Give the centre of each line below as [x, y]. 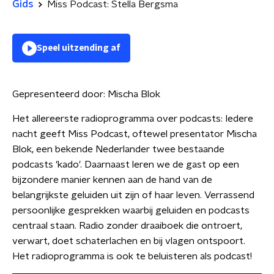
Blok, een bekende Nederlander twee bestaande [118, 149]
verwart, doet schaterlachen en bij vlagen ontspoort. [129, 241]
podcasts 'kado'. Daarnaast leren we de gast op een [126, 165]
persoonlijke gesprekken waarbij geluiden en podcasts [131, 210]
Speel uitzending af [79, 48]
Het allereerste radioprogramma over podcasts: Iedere [133, 119]
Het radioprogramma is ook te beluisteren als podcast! [132, 256]
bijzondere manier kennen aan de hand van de [112, 180]
